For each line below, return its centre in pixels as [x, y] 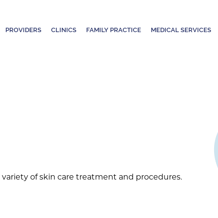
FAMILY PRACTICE [114, 30]
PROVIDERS [23, 30]
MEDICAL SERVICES [181, 30]
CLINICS [64, 30]
